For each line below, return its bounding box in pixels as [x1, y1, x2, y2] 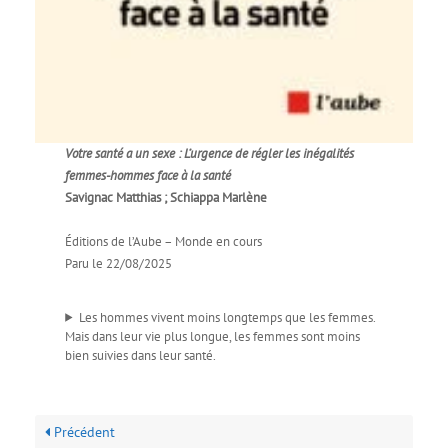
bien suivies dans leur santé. [65, 346, 217, 364]
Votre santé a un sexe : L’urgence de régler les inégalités [65, 144, 355, 162]
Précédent [50, 422, 115, 441]
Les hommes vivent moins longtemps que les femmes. [79, 308, 375, 326]
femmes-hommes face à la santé [65, 166, 232, 184]
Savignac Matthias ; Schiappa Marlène [65, 188, 268, 206]
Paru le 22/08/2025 [65, 254, 173, 272]
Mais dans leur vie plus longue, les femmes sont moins [65, 327, 361, 345]
